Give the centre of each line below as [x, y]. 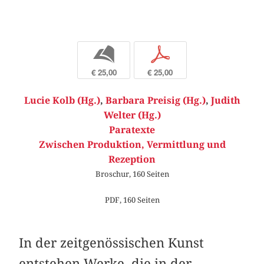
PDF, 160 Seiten [132, 199]
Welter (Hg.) [132, 115]
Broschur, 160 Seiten [132, 174]
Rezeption [132, 160]
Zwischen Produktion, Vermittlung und [132, 145]
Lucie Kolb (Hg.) [62, 101]
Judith [225, 101]
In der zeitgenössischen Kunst [112, 242]
